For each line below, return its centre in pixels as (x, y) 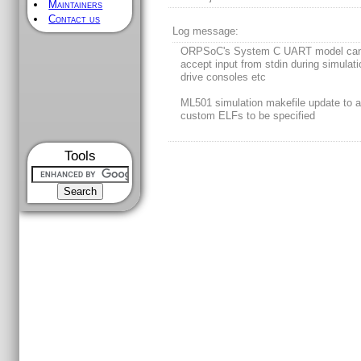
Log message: (206, 31)
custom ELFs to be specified (248, 116)
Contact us (75, 19)
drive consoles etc (224, 77)
